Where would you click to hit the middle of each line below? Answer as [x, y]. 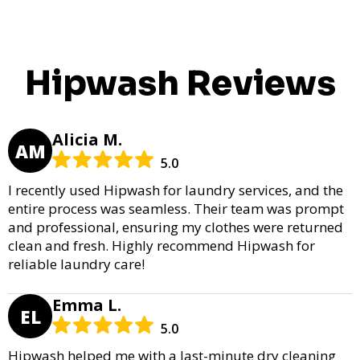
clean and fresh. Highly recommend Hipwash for [162, 246]
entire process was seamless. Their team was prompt [176, 209]
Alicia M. [87, 140]
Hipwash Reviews [180, 84]
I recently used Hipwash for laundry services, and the [176, 190]
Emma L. [87, 305]
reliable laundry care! [76, 264]
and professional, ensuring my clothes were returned [176, 227]
